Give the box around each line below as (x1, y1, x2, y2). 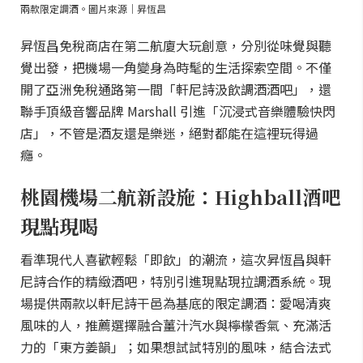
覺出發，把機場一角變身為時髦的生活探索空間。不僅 (20, 58, 331, 77)
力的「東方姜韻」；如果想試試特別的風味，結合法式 (20, 337, 331, 357)
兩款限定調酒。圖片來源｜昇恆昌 (20, 2, 166, 15)
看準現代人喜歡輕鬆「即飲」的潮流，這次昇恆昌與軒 (20, 250, 331, 269)
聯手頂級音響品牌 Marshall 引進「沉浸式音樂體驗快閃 (20, 101, 335, 121)
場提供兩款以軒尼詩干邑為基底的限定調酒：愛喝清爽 (20, 293, 331, 313)
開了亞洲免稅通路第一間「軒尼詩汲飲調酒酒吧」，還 (20, 79, 331, 99)
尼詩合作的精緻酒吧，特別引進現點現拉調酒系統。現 (20, 271, 331, 291)
